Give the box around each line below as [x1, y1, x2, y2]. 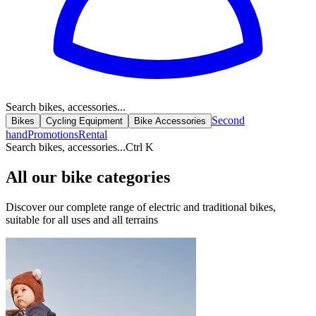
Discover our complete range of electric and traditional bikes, [6, 200, 276, 213]
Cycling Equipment [46, 116, 123, 126]
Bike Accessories [134, 116, 206, 126]
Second [212, 114, 245, 126]
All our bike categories [6, 167, 170, 186]
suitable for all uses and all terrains [6, 213, 158, 226]
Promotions [28, 128, 78, 140]
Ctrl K [126, 141, 154, 153]
